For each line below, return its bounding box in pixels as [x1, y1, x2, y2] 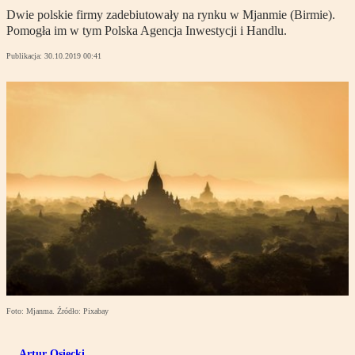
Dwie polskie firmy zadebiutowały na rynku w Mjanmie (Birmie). [6, 8, 335, 22]
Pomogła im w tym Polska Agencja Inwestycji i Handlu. [6, 24, 287, 38]
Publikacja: [6, 52, 44, 61]
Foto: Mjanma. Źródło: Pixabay [6, 307, 109, 316]
